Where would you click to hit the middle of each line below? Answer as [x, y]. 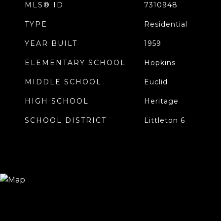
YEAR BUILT [51, 43]
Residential [166, 24]
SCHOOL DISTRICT [66, 120]
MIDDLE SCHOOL [63, 82]
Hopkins [160, 63]
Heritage [161, 101]
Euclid [156, 82]
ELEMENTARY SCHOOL [75, 63]
